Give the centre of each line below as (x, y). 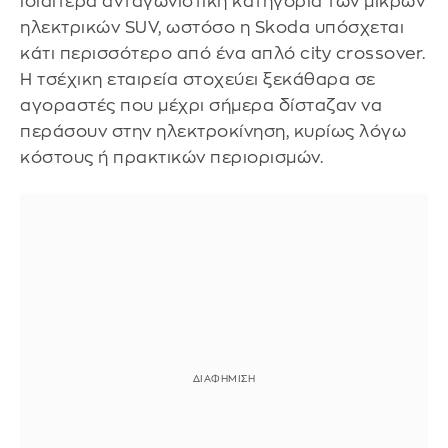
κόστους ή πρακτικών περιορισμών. (171, 157)
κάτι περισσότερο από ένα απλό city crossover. (223, 53)
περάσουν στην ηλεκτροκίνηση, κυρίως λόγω (213, 131)
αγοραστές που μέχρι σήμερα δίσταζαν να (201, 105)
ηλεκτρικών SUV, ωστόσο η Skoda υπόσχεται (212, 27)
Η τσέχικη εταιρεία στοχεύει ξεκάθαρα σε (198, 79)
